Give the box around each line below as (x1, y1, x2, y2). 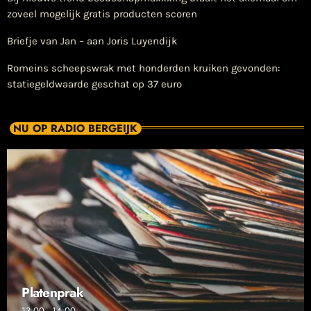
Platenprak (22, 283, 83, 303)
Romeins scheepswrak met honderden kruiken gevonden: (7, 62, 280, 75)
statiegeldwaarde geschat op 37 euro (7, 78, 182, 91)
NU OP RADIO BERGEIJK (13, 120, 137, 136)
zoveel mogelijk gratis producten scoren (7, 8, 197, 21)
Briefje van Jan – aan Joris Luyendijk (7, 35, 177, 48)
